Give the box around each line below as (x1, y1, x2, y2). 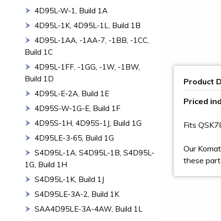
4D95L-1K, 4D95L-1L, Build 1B (35, 21, 141, 30)
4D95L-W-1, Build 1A (35, 6, 108, 15)
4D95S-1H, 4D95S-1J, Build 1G (35, 118, 142, 128)
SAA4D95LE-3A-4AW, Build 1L (35, 204, 143, 214)
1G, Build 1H (25, 160, 67, 169)
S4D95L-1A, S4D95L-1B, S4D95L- (35, 148, 154, 157)
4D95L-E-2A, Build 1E (35, 89, 109, 98)
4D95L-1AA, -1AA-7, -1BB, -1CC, (35, 36, 149, 45)
